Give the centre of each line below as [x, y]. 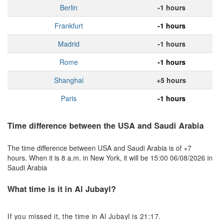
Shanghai [69, 80]
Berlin [69, 8]
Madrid [69, 44]
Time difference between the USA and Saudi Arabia [106, 126]
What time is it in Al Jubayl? [62, 189]
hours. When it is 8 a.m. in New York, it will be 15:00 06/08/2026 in [110, 157]
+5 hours [171, 80]
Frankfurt [69, 26]
